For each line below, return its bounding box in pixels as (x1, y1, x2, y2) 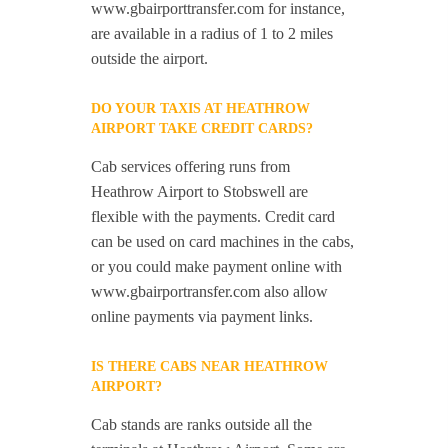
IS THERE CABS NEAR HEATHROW (91, 359, 329, 375)
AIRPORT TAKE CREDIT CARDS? (91, 121, 314, 137)
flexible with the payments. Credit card (91, 208, 336, 226)
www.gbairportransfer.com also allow (91, 283, 329, 301)
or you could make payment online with (91, 258, 343, 276)
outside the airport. (91, 50, 209, 68)
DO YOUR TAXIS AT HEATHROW (91, 101, 311, 117)
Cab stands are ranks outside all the (91, 416, 313, 434)
